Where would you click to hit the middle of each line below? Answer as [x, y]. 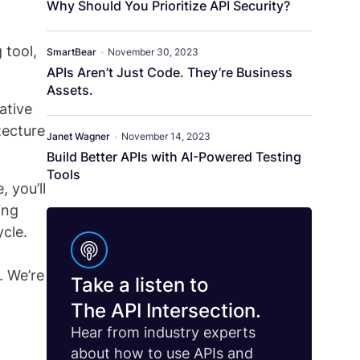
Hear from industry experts [163, 333]
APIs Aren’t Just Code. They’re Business [170, 73]
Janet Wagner [78, 137]
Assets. [72, 90]
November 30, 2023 [153, 52]
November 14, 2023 [166, 137]
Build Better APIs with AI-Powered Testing [174, 157]
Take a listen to [139, 285]
